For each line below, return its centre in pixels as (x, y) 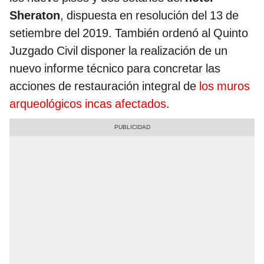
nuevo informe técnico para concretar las (115, 69)
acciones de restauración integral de (104, 86)
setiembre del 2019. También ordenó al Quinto (129, 33)
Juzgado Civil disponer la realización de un (118, 51)
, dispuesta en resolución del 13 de (149, 16)
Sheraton (35, 16)
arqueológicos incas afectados (88, 104)
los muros (225, 86)
